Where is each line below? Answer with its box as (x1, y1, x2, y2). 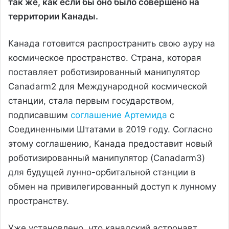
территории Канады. (8, 11, 98, 21)
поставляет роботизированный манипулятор (8, 66, 200, 77)
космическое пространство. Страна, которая (8, 52, 201, 63)
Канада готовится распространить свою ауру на (8, 38, 215, 49)
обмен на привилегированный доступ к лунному (8, 181, 216, 192)
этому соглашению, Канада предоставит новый (8, 138, 213, 149)
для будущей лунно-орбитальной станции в (8, 167, 196, 177)
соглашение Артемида (71, 109, 167, 120)
